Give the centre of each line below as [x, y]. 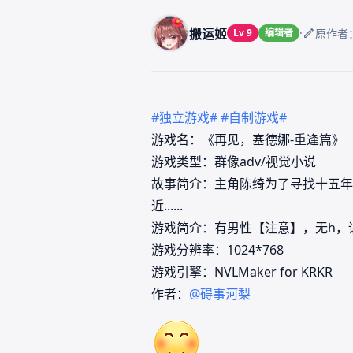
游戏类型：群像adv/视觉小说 [234, 161]
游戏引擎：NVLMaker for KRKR [242, 271]
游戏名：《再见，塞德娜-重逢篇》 [248, 139]
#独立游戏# [184, 117]
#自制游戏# [254, 117]
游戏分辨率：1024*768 [217, 249]
